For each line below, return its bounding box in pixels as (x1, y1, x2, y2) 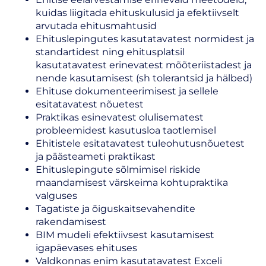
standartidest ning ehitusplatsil (36, 46, 185, 58)
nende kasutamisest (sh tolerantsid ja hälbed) (36, 72, 252, 84)
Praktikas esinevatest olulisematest (36, 112, 204, 123)
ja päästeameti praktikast (36, 151, 156, 162)
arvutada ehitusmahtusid (36, 20, 157, 31)
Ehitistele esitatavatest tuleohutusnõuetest (36, 138, 245, 149)
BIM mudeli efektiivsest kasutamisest (36, 229, 214, 240)
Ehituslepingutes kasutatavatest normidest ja (36, 33, 254, 45)
